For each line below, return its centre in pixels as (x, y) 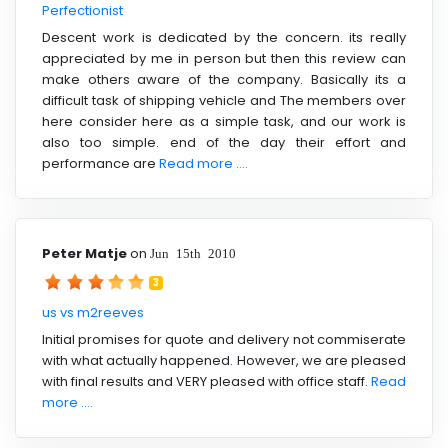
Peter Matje (84, 253)
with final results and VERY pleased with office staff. (206, 382)
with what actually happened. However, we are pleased (224, 361)
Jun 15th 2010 (193, 252)
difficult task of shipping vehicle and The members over (224, 101)
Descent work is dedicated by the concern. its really (224, 38)
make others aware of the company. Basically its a (224, 80)
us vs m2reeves (93, 312)
